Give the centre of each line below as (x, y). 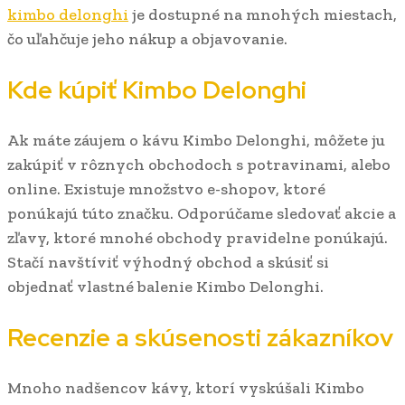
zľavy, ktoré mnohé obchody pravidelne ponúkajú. (198, 238)
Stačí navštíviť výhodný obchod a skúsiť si (168, 263)
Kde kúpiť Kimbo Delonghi (157, 89)
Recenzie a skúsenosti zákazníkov (200, 337)
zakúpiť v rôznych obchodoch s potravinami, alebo (199, 165)
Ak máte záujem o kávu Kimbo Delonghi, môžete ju (196, 141)
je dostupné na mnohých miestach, (263, 15)
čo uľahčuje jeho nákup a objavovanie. (147, 39)
